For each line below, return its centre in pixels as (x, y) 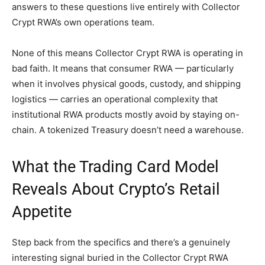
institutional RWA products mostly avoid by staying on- (126, 115)
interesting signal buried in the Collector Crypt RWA (120, 258)
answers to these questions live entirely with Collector (126, 7)
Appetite (42, 212)
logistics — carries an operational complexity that (115, 99)
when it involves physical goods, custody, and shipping (126, 84)
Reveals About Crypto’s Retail (116, 190)
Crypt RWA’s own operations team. (83, 22)
